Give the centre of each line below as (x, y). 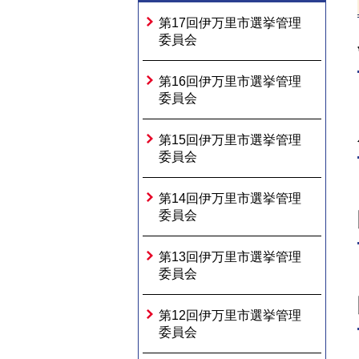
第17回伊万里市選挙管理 (230, 23)
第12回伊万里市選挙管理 (230, 315)
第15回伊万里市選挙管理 (230, 140)
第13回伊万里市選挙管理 (230, 257)
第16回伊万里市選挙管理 (230, 81)
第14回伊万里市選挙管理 (230, 198)
